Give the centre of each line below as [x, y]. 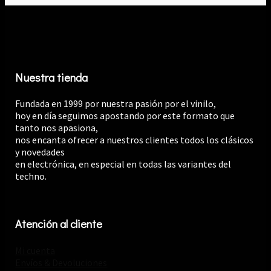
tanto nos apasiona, [57, 128]
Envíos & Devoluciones [61, 262]
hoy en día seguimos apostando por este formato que [125, 116]
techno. [31, 176]
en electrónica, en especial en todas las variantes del [123, 164]
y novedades [40, 152]
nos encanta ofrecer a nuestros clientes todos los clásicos [135, 140]
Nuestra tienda [52, 77]
